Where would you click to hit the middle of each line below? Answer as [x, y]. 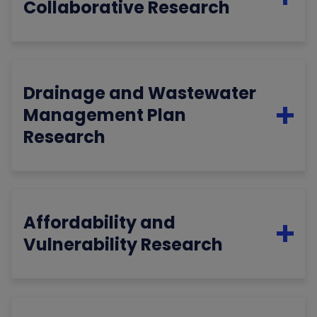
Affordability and [100, 223]
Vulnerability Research [123, 245]
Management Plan [105, 115]
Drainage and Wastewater [140, 93]
